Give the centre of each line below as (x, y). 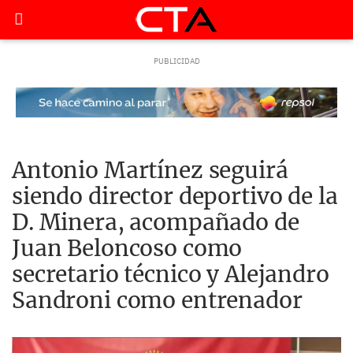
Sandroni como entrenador (157, 300)
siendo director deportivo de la (175, 196)
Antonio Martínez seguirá (150, 170)
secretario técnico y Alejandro (171, 274)
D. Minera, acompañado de (156, 222)
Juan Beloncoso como (127, 248)
